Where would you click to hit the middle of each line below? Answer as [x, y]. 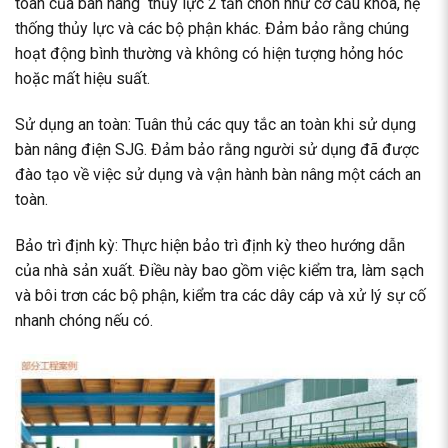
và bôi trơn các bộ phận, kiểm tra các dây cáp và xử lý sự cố [220, 295]
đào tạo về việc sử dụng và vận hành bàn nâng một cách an [218, 175]
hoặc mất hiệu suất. [82, 79]
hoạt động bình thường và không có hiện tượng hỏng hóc [209, 54]
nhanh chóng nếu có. [84, 320]
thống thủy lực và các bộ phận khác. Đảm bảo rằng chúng [212, 29]
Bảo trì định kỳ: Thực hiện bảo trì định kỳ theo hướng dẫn [210, 245]
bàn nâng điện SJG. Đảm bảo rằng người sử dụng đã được [217, 150]
